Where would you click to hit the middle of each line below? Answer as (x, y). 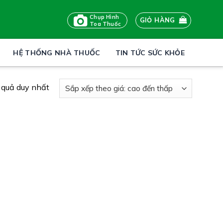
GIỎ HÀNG (157, 20)
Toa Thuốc (106, 24)
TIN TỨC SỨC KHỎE (150, 53)
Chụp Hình (105, 17)
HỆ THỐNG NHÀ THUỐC (57, 53)
